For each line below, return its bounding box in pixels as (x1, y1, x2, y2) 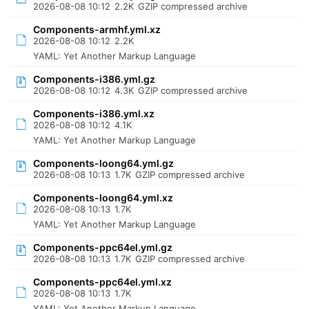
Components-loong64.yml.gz (33, 157, 175, 169)
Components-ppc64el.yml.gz (33, 241, 173, 253)
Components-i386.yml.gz (33, 73, 156, 85)
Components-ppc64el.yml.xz (33, 276, 172, 288)
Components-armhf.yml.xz (33, 23, 161, 35)
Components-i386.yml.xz (33, 108, 155, 119)
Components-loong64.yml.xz (33, 192, 174, 203)
